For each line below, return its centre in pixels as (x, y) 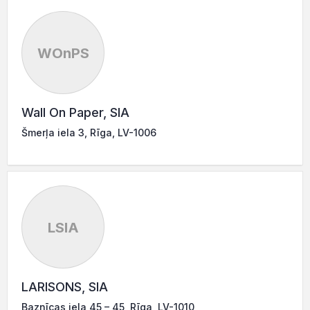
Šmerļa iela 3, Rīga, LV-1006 (89, 132)
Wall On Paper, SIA (75, 112)
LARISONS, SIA (65, 286)
